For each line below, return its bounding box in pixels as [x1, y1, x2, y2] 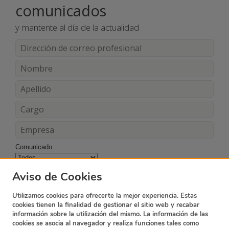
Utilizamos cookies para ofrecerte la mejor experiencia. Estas [12, 191, 197, 200]
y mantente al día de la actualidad [15, 21, 139, 34]
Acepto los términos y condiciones [26, 165, 128, 173]
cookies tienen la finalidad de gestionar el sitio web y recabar [12, 200, 199, 210]
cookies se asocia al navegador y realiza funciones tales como [12, 219, 199, 228]
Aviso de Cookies [12, 169, 102, 185]
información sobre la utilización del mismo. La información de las [12, 210, 208, 219]
